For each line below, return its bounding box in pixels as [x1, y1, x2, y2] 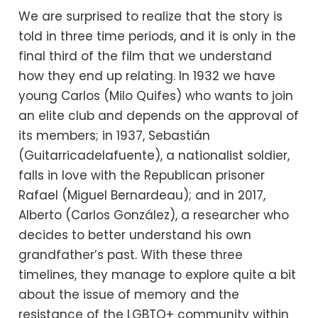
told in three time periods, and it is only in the [18, 28, 297, 45]
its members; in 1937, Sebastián [18, 127, 211, 145]
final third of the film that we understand [18, 48, 273, 65]
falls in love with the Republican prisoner [18, 167, 265, 185]
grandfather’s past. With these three [18, 246, 243, 264]
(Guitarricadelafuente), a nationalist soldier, [18, 147, 290, 165]
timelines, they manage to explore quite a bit [18, 266, 297, 284]
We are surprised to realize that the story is [18, 8, 283, 26]
